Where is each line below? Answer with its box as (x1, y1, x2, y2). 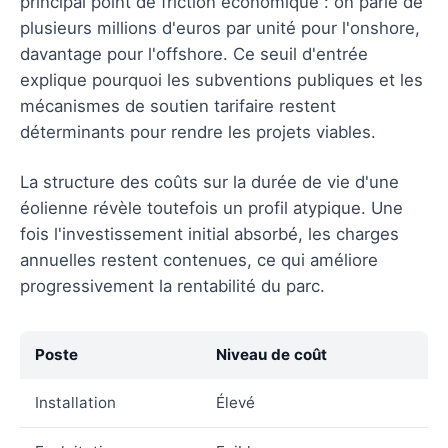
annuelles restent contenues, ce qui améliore (20, 249, 378, 270)
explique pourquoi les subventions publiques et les (20, 69, 423, 90)
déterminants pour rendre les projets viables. (20, 121, 376, 142)
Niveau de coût (216, 344, 327, 364)
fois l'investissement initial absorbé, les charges (20, 223, 399, 244)
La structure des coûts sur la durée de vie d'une (20, 171, 399, 192)
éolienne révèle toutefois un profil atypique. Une (20, 197, 403, 218)
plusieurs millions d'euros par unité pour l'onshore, (20, 17, 420, 38)
